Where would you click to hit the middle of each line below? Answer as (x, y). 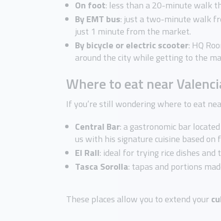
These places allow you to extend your (138, 199)
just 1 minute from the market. (133, 32)
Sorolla (114, 167)
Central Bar (98, 127)
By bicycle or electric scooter (132, 45)
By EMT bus (98, 19)
